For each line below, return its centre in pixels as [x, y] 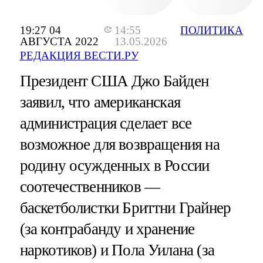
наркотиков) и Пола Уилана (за [117, 250]
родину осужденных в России [114, 166]
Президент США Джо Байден [114, 81]
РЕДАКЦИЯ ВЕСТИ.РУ [79, 56]
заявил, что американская [100, 102]
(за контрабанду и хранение [107, 229]
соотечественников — [90, 187]
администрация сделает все [106, 124]
